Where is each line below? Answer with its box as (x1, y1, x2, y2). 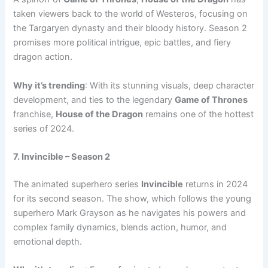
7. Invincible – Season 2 (13, 151, 111, 163)
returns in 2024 (183, 179, 248, 190)
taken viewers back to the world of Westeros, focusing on (13, 8, 248, 20)
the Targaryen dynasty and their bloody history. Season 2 (13, 23, 248, 34)
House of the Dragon (56, 108, 144, 120)
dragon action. (13, 51, 73, 63)
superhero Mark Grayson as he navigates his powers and (13, 208, 246, 218)
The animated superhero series (13, 179, 142, 190)
